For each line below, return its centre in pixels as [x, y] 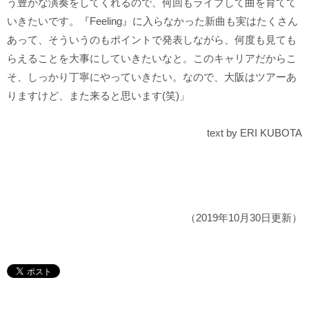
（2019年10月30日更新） [244, 217]
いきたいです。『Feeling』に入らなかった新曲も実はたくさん [152, 21]
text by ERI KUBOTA [255, 132]
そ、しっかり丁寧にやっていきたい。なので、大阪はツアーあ [152, 77]
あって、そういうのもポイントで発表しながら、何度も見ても [152, 39]
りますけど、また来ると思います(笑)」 [98, 95]
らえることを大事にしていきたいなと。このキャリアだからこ [152, 58]
